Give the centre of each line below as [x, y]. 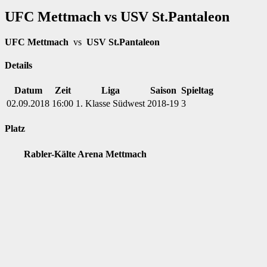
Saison [163, 91]
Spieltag [197, 91]
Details [18, 65]
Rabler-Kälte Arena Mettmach [85, 154]
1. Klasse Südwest [110, 104]
